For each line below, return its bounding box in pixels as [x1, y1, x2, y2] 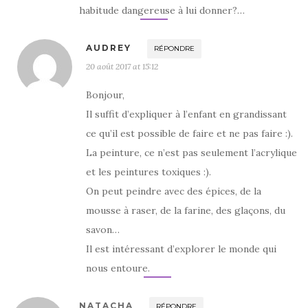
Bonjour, [86, 88, 124, 101]
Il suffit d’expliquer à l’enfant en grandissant [86, 107, 287, 120]
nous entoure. [86, 261, 150, 274]
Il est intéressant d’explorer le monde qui [86, 242, 276, 255]
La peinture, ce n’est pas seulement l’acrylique [86, 146, 297, 159]
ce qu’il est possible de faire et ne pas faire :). [86, 126, 293, 140]
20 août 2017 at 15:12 [86, 60, 158, 71]
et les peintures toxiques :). [86, 165, 211, 178]
